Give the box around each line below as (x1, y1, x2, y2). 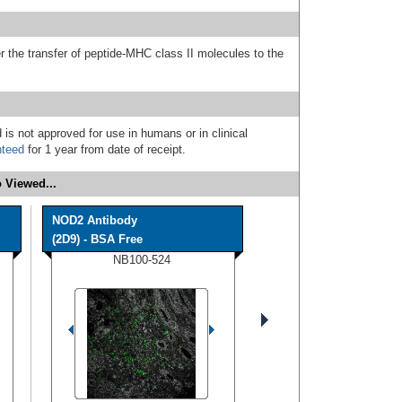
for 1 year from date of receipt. (24, 142, 186, 156)
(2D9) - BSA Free (52, 232, 143, 246)
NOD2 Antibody (52, 213, 137, 227)
